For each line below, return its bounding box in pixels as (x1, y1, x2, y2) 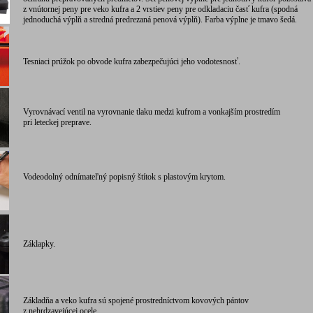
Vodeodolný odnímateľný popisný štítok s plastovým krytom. (23, 172, 226, 182)
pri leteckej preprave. (23, 117, 92, 127)
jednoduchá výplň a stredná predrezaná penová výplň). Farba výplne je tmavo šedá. (23, 15, 297, 24)
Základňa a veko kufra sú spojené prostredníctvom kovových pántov (23, 296, 249, 305)
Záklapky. (23, 239, 55, 249)
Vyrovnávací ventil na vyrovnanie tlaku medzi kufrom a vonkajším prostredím (23, 107, 280, 117)
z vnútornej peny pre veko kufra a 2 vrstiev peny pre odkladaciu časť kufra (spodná (23, 4, 298, 14)
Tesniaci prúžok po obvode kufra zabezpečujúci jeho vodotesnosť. (23, 57, 240, 66)
